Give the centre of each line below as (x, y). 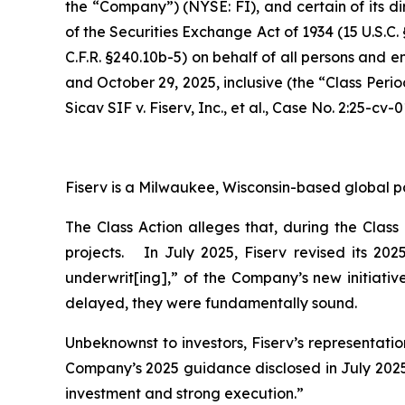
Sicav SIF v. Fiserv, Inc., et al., (169, 107)
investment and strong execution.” (184, 393)
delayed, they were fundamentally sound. (211, 302)
